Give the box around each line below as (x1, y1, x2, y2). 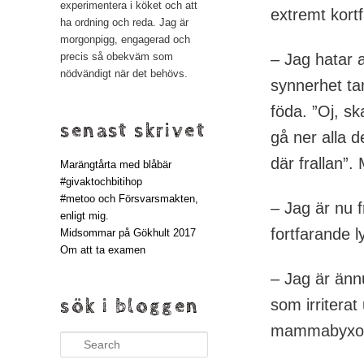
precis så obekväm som (60, 50, 174, 63)
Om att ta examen (60, 243, 146, 256)
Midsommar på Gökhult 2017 (60, 226, 197, 239)
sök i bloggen (60, 295, 200, 318)
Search (60, 334, 94, 347)
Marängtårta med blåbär (60, 158, 172, 171)
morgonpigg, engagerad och (60, 33, 191, 46)
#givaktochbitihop (60, 175, 146, 188)
